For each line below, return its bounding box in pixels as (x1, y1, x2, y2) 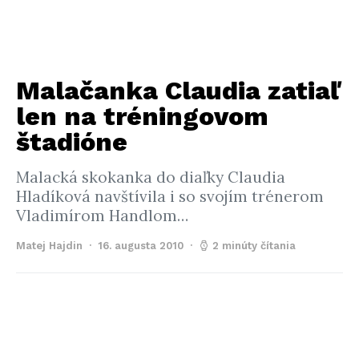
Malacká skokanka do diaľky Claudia (16, 167, 285, 187)
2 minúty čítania (212, 240, 296, 252)
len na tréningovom (16, 101, 268, 131)
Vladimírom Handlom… (16, 206, 188, 225)
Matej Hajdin (16, 240, 83, 252)
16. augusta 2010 (98, 240, 184, 252)
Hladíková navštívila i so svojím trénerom (16, 187, 324, 206)
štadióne (16, 127, 127, 157)
